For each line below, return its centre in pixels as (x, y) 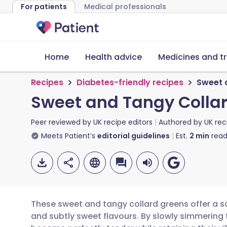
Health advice (113, 57)
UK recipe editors (123, 122)
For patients (44, 7)
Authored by (181, 122)
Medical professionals (125, 7)
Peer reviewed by (62, 122)
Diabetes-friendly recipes (130, 82)
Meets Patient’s (68, 136)
